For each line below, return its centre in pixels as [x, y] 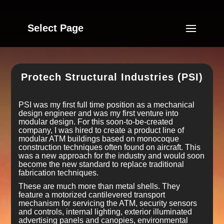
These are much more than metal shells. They [99, 186]
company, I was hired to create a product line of [101, 130]
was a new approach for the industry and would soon [112, 156]
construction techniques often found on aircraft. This [110, 147]
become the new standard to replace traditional [101, 164]
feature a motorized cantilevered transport [92, 195]
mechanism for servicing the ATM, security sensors [108, 203]
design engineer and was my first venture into [99, 113]
